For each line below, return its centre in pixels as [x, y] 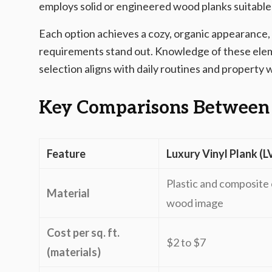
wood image [195, 203]
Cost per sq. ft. [83, 233]
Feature [66, 154]
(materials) [74, 252]
